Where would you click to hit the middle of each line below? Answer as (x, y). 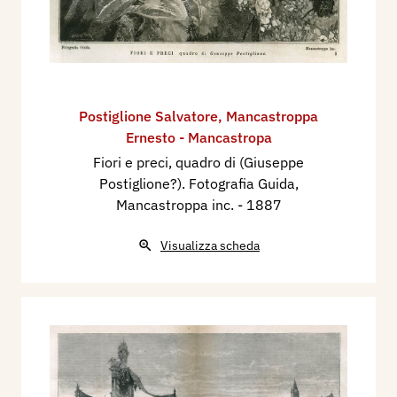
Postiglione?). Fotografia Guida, (198, 184)
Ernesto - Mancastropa (198, 138)
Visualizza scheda (210, 246)
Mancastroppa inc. (176, 205)
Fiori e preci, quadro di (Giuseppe (198, 163)
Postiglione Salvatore (148, 117)
